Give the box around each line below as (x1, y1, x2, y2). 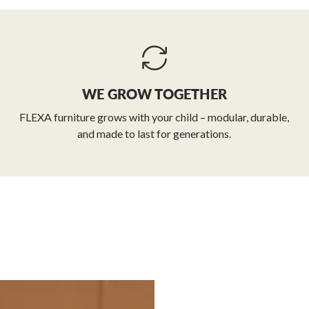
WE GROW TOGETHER (81, 86, 227, 103)
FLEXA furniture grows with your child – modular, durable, (19, 110, 290, 124)
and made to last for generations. (77, 127, 232, 141)
